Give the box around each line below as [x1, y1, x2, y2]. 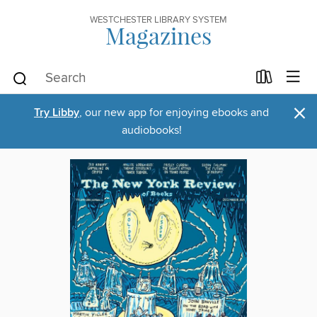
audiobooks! [121, 123, 182, 137]
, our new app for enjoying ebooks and [79, 105, 269, 120]
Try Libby [34, 105, 79, 120]
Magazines [105, 20, 212, 50]
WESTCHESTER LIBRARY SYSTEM [90, 14, 227, 25]
